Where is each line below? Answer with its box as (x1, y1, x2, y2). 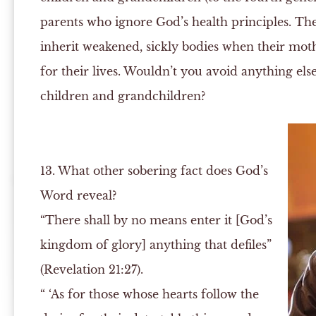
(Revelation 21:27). (39, 262, 143, 276)
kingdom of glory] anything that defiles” (39, 238, 272, 252)
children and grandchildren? (39, 89, 205, 103)
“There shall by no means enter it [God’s (39, 213, 272, 227)
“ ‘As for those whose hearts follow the (39, 287, 259, 301)
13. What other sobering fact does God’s (39, 164, 268, 178)
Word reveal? (39, 188, 116, 202)
